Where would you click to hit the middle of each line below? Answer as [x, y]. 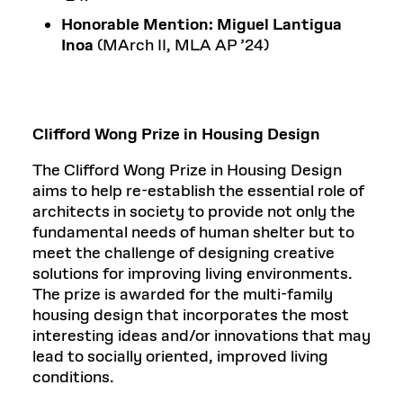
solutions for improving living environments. [193, 274]
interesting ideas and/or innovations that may [201, 336]
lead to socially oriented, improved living [180, 357]
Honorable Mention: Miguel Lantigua [201, 25]
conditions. [73, 377]
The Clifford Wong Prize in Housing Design [187, 170]
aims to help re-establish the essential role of [198, 191]
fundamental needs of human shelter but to [193, 233]
